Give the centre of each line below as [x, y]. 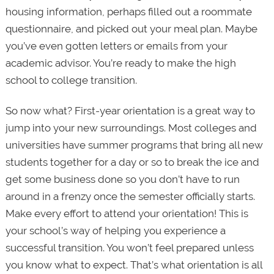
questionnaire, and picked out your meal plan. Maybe [131, 28]
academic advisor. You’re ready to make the [109, 63]
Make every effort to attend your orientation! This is [127, 214]
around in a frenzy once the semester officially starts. [130, 197]
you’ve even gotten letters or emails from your [116, 46]
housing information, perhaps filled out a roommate [128, 11]
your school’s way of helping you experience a [115, 231]
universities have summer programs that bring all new [134, 145]
